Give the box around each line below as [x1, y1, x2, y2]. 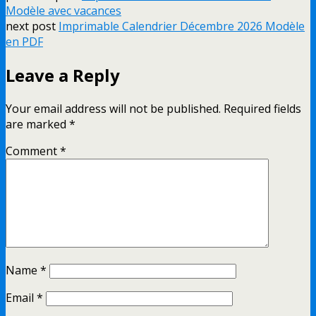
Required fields [224, 100, 301, 116]
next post [6, 18, 59, 34]
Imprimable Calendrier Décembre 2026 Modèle [59, 18, 305, 34]
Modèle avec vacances [6, 3, 121, 18]
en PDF [6, 34, 43, 49]
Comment [6, 142, 60, 159]
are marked [6, 116, 69, 132]
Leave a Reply [6, 63, 120, 87]
